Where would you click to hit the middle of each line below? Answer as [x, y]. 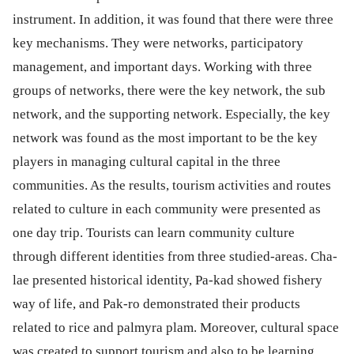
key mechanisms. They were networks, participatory [158, 43]
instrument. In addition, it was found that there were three [173, 19]
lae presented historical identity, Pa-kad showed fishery [168, 280]
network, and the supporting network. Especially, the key [171, 114]
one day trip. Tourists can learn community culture [154, 233]
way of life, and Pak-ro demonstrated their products [156, 304]
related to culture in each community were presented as [167, 209]
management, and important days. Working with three [162, 67]
